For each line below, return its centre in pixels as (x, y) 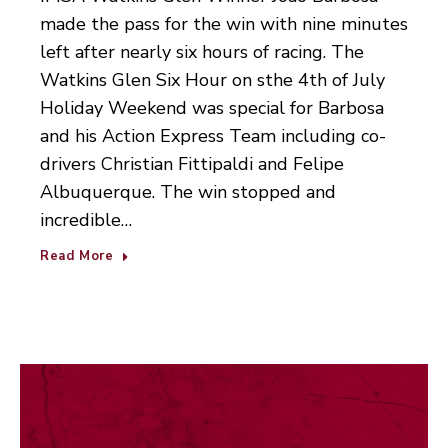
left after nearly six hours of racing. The (202, 52)
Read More (77, 256)
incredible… (86, 220)
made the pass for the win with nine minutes (224, 24)
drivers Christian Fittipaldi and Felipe (192, 164)
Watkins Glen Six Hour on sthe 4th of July (212, 80)
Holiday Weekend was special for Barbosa (212, 108)
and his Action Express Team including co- (213, 136)
